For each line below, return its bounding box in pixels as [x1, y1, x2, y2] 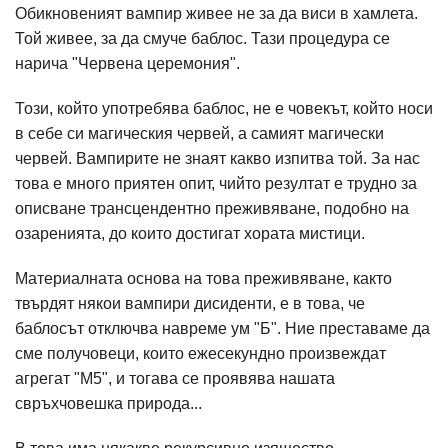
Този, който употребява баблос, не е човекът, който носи [15, 100, 433, 117]
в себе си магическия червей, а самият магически [15, 125, 384, 142]
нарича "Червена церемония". [15, 55, 244, 72]
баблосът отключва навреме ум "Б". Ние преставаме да [15, 320, 430, 337]
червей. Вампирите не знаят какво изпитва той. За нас [15, 150, 420, 167]
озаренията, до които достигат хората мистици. [15, 225, 369, 242]
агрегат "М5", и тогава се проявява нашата [15, 370, 335, 387]
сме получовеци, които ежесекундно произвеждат [15, 345, 386, 362]
